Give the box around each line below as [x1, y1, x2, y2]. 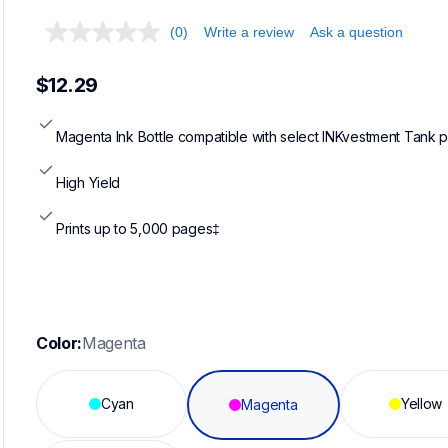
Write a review [204, 24, 294, 41]
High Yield [56, 173, 121, 191]
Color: [36, 332, 83, 353]
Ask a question [310, 24, 403, 41]
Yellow [400, 394, 443, 412]
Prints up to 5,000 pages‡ [56, 219, 220, 237]
